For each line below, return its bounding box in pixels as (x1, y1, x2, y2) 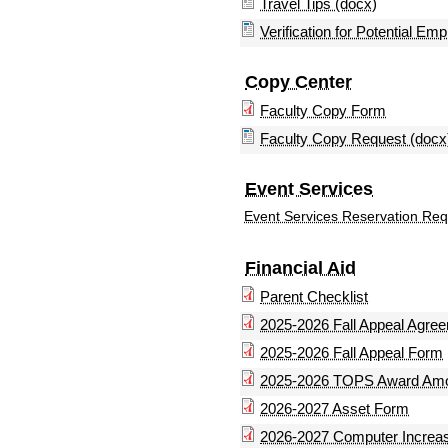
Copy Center (245, 71, 352, 92)
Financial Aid (245, 257, 356, 278)
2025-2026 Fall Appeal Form (260, 343, 443, 361)
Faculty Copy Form (260, 101, 386, 119)
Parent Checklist (260, 287, 368, 305)
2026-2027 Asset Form (260, 399, 409, 417)
